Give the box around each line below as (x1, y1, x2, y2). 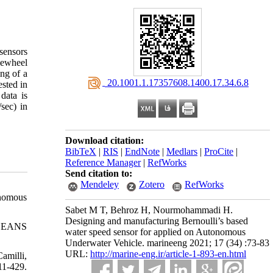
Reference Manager (65, 157, 141, 168)
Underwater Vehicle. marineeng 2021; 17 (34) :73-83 (65, 238, 269, 248)
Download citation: (65, 135, 144, 146)
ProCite (204, 146, 233, 157)
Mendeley (80, 179, 119, 190)
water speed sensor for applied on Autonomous (65, 227, 246, 237)
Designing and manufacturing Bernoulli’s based (65, 216, 248, 226)
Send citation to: (65, 168, 132, 179)
